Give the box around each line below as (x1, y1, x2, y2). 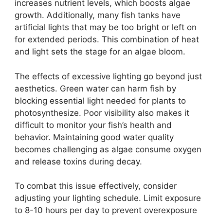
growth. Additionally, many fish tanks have (15, 10, 181, 20)
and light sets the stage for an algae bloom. (15, 47, 185, 56)
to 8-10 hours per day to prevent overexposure (15, 205, 197, 215)
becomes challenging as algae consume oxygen (15, 144, 201, 154)
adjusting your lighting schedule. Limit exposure (15, 193, 201, 203)
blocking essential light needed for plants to (15, 95, 186, 106)
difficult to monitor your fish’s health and (15, 120, 172, 130)
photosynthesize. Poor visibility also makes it (15, 108, 189, 118)
